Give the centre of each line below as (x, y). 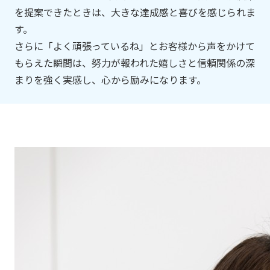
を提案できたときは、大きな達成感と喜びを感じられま (135, 13)
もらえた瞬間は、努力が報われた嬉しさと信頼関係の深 (135, 63)
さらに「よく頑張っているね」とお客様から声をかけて (135, 46)
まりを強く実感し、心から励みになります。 (110, 80)
